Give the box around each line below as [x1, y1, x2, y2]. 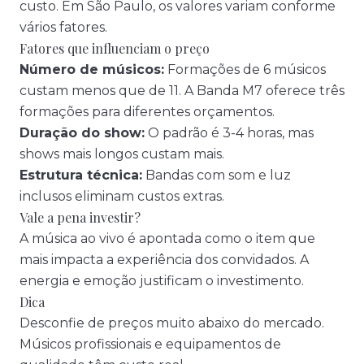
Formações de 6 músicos [164, 62, 326, 77]
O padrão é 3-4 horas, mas [145, 125, 314, 141]
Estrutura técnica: [19, 167, 142, 183]
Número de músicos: [19, 62, 164, 77]
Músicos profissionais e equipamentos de [19, 336, 281, 352]
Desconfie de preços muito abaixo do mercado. [19, 315, 324, 331]
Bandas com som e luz [142, 167, 291, 183]
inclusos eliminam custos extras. [19, 188, 224, 204]
